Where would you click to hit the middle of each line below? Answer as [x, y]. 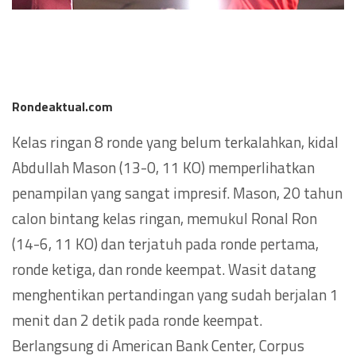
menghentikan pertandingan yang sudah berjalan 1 [175, 294]
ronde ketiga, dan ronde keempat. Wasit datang [164, 269]
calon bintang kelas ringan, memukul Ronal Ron [164, 218]
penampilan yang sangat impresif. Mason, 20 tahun [177, 192]
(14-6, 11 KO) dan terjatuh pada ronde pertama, [165, 243]
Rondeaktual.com [62, 106]
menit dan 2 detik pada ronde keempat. [137, 319]
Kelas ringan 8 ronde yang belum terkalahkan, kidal [175, 141]
